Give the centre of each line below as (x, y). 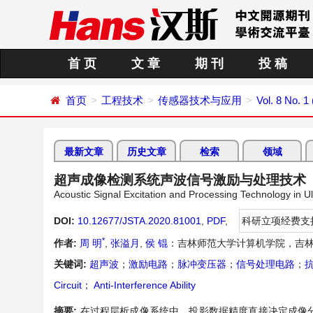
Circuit (68, 285)
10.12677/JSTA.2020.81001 (139, 221)
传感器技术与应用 (200, 100)
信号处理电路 (265, 264)
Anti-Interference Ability (144, 285)
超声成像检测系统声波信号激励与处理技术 (180, 180)
